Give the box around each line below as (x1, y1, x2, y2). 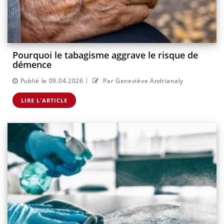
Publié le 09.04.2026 (20, 76, 83, 85)
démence (12, 58, 51, 71)
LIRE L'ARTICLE (21, 96, 67, 104)
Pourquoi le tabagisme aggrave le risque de (12, 49, 198, 61)
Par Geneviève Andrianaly (101, 76, 183, 85)
